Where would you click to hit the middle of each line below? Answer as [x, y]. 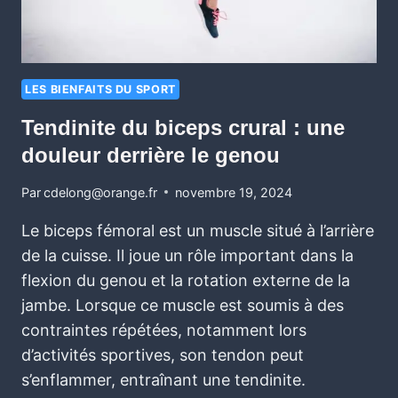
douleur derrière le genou [151, 155]
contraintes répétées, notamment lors [164, 330]
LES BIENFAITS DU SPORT [100, 89]
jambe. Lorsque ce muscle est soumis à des [183, 305]
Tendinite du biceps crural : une [183, 128]
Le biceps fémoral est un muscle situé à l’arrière [198, 230]
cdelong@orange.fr [101, 192]
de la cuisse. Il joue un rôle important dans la [187, 255]
